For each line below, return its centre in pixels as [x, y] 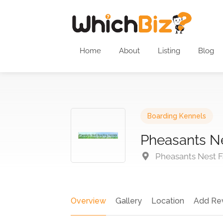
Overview [88, 201]
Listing [169, 51]
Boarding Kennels [177, 116]
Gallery [129, 201]
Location [168, 201]
